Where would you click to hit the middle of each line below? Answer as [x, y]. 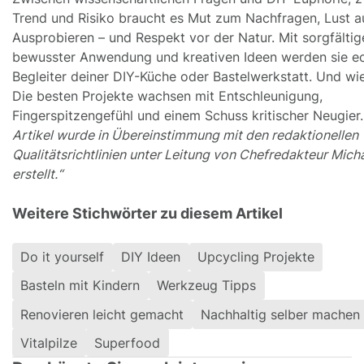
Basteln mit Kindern [80, 286]
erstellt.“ [37, 173]
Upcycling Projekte [256, 257]
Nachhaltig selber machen [281, 314]
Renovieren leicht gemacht [102, 314]
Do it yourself [63, 257]
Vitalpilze [49, 342]
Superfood [128, 342]
